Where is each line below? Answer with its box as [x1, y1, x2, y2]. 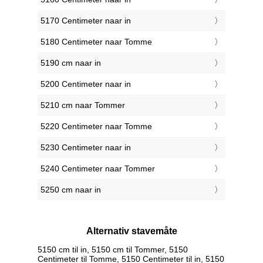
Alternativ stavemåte [86, 226, 177, 237]
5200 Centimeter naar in [41, 79, 131, 89]
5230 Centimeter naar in [41, 143, 131, 153]
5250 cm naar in [41, 185, 101, 195]
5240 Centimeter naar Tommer [41, 164, 155, 174]
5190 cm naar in [41, 58, 101, 68]
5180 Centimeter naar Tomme [41, 37, 152, 47]
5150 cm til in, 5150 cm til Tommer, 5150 [38, 244, 188, 254]
